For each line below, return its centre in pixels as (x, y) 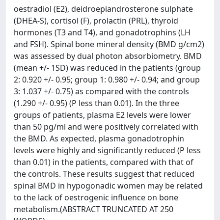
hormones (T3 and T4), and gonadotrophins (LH (102, 32)
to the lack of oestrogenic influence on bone (96, 197)
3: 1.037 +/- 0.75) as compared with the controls (101, 91)
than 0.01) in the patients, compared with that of (104, 162)
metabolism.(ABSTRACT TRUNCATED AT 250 (94, 209)
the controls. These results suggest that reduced (104, 174)
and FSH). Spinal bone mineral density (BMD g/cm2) (109, 44)
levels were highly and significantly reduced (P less (107, 150)
